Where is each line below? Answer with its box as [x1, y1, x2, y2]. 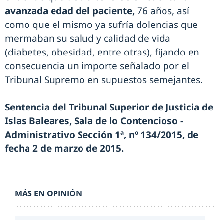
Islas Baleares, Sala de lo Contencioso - [5, 114, 183, 127]
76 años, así [135, 4, 189, 17]
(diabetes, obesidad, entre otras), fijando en [5, 46, 199, 58]
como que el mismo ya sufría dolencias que [5, 18, 198, 31]
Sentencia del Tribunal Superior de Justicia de [5, 101, 213, 113]
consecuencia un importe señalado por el [5, 59, 189, 72]
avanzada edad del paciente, [5, 4, 135, 17]
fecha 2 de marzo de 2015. [5, 142, 124, 155]
